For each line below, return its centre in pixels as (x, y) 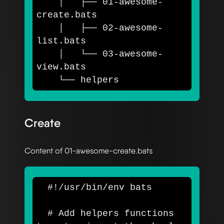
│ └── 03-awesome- (47, 54)
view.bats (61, 67)
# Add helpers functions (111, 214)
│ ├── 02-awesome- (47, 28)
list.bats (61, 41)
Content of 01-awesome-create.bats (88, 151)
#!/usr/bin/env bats (100, 188)
